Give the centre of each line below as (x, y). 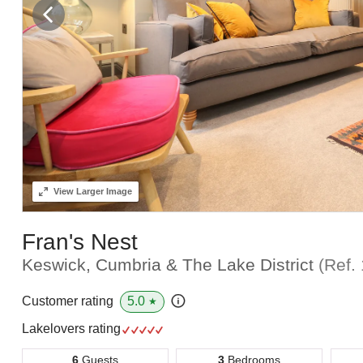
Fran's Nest (79, 241)
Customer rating (67, 301)
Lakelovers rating (73, 328)
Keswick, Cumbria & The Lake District (170, 264)
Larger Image (102, 192)
